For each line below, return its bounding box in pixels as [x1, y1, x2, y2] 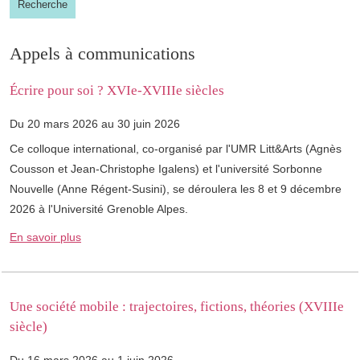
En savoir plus [10, 231, 81, 244]
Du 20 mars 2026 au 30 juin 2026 [10, 117, 180, 131]
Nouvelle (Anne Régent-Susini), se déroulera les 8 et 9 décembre [10, 182, 342, 196]
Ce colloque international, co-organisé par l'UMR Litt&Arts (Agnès [10, 142, 342, 156]
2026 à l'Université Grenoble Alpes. [10, 202, 188, 216]
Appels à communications [10, 43, 195, 64]
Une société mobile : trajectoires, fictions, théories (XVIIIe [10, 299, 344, 315]
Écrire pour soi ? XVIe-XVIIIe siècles [10, 83, 224, 99]
